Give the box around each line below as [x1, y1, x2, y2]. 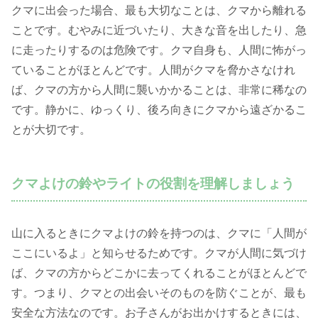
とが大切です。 [11, 123, 91, 136]
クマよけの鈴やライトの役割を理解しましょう [11, 175, 295, 191]
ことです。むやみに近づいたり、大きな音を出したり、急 [11, 23, 307, 36]
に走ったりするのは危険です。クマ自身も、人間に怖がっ [11, 43, 307, 56]
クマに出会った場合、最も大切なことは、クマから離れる [11, 4, 307, 16]
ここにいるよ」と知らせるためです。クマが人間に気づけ [11, 247, 307, 260]
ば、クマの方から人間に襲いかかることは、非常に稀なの [11, 83, 307, 96]
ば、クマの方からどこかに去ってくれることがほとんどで [11, 267, 307, 280]
